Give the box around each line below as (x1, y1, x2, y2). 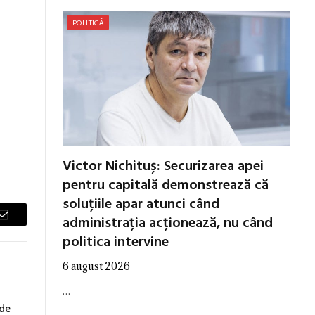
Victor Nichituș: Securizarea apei (63, 155, 264, 178)
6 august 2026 (63, 259, 130, 273)
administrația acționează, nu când (63, 212, 273, 235)
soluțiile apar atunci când (63, 193, 219, 216)
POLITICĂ (72, 18, 104, 27)
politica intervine (63, 231, 169, 254)
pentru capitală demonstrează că (63, 174, 269, 197)
